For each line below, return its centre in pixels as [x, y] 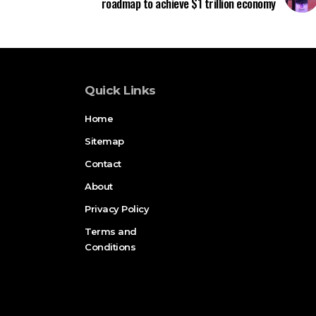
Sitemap [104, 141]
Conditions [110, 247]
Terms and [111, 231]
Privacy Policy [117, 208]
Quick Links [120, 90]
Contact [103, 163]
